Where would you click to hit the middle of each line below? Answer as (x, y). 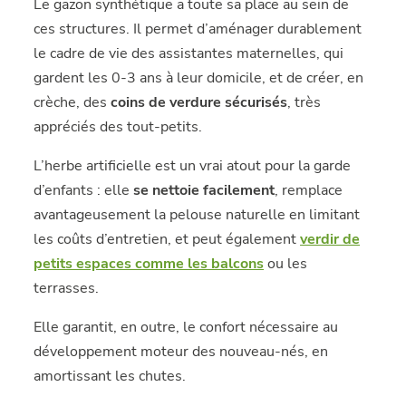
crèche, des (72, 102)
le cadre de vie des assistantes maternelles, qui (189, 53)
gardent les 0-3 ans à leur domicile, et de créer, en (199, 78)
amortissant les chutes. (110, 376)
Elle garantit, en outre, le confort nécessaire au (186, 327)
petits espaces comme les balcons (149, 264)
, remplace (309, 190)
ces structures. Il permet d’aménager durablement (198, 29)
